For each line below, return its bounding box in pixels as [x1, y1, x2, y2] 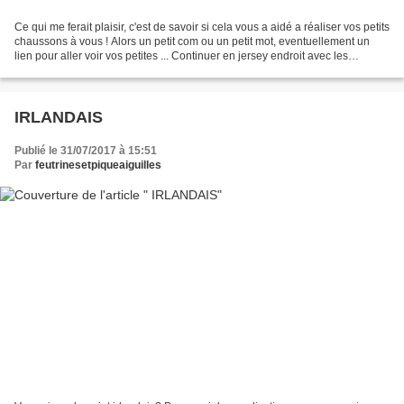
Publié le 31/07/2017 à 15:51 [14, 144, 157, 158]
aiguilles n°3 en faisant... [14, 64, 134, 78]
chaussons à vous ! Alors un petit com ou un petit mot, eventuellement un [14, 35, 370, 49]
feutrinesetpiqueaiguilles [35, 159, 161, 172]
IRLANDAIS [14, 108, 103, 127]
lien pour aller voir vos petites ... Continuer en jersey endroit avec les [14, 50, 348, 63]
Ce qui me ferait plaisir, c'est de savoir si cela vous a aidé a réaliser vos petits [14, 21, 390, 34]
